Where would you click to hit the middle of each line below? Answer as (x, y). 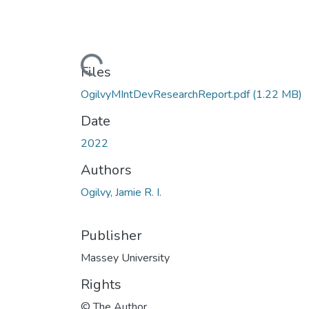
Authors (106, 170)
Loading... (81, 57)
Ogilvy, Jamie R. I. (121, 192)
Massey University (125, 258)
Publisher (111, 235)
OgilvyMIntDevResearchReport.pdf (167, 94)
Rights (101, 284)
